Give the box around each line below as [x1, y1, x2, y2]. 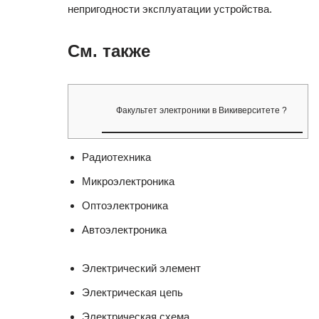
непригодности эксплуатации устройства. [68, 3, 272, 15]
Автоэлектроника [82, 223, 167, 236]
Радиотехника [82, 150, 151, 163]
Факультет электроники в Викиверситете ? [116, 105, 287, 115]
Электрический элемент [82, 261, 201, 274]
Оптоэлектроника [82, 199, 168, 211]
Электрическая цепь [82, 286, 183, 298]
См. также [68, 41, 150, 61]
